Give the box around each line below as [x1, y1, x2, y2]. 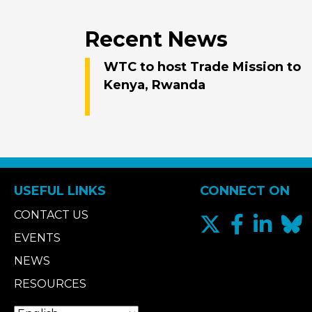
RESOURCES [14, 277, 86, 291]
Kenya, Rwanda [104, 77, 205, 93]
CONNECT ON [199, 183, 290, 199]
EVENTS [14, 231, 61, 245]
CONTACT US [14, 208, 88, 222]
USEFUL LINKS [14, 183, 106, 199]
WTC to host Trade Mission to [104, 59, 301, 75]
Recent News [85, 26, 228, 53]
